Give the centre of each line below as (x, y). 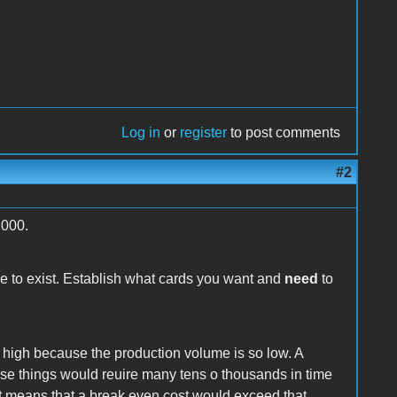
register (204, 132)
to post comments (284, 132)
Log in (141, 132)
